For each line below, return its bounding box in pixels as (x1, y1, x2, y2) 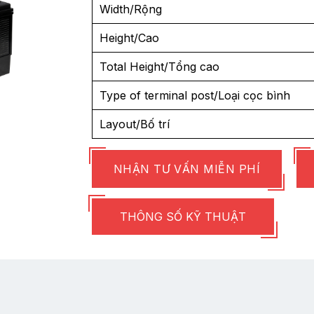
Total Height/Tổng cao (99, 59, 219, 74)
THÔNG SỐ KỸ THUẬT (119, 209, 246, 224)
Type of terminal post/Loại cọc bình (99, 88, 290, 102)
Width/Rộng (99, 1, 162, 16)
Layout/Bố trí (99, 116, 170, 131)
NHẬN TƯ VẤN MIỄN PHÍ (113, 161, 261, 176)
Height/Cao (99, 30, 159, 45)
